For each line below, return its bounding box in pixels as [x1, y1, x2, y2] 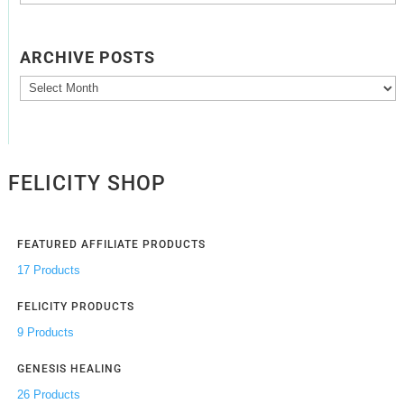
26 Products [16, 387, 80, 401]
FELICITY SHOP [7, 170, 166, 196]
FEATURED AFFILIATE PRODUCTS [16, 237, 206, 251]
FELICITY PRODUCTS [16, 299, 134, 313]
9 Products [16, 325, 74, 339]
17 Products [16, 262, 80, 277]
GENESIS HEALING [16, 362, 122, 375]
